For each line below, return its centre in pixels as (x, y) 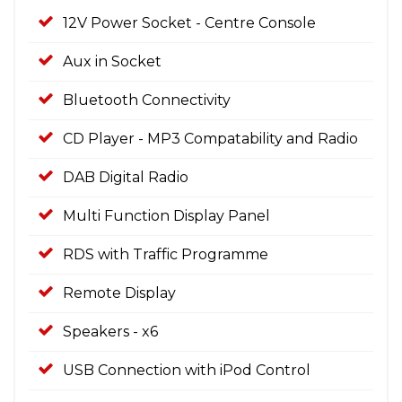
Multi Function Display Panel (166, 216)
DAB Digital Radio (126, 177)
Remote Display (119, 293)
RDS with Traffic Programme (166, 254)
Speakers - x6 (110, 332)
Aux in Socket (112, 61)
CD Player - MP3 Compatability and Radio (210, 139)
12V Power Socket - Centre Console (189, 23)
